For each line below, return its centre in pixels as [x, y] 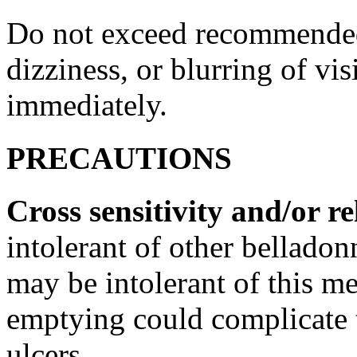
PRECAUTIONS [119, 158]
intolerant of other [124, 246]
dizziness [63, 69]
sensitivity [156, 210]
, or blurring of [218, 69]
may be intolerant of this [164, 282]
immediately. [87, 105]
